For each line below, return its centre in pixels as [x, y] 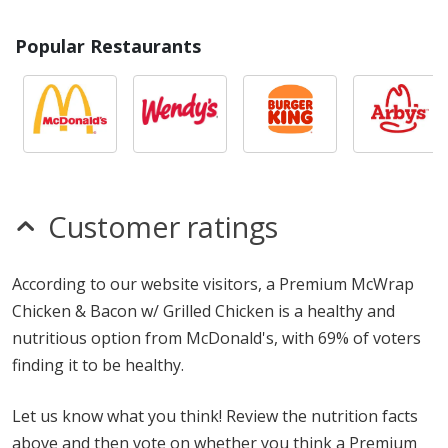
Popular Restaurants [108, 46]
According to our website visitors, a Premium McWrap [213, 284]
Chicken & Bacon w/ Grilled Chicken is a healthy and [203, 311]
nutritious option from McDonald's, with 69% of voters [216, 338]
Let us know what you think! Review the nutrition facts [215, 416]
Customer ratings [163, 226]
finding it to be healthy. [98, 365]
